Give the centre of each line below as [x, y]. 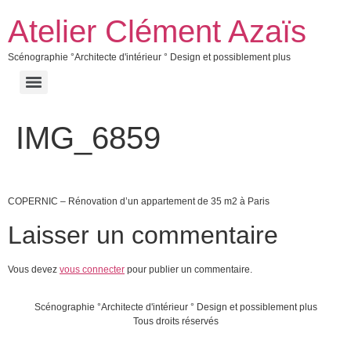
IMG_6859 [88, 138]
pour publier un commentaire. [188, 269]
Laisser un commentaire [143, 235]
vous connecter [92, 269]
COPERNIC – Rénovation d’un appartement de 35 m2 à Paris [139, 202]
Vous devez [34, 269]
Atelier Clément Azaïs [157, 31]
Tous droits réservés [175, 322]
